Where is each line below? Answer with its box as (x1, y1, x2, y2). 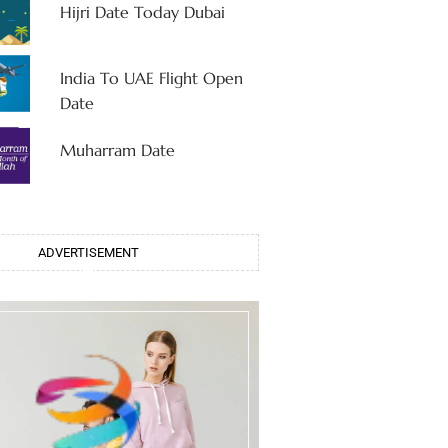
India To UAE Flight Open (59, 68, 243, 89)
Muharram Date (59, 140, 175, 161)
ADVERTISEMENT (37, 244, 139, 260)
